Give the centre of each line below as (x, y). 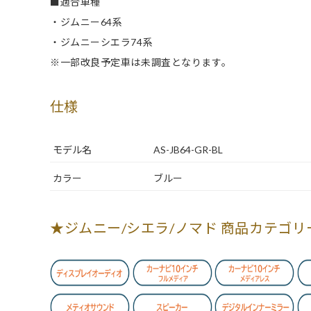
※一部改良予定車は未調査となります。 (141, 62)
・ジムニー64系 (86, 22)
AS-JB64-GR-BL (188, 150)
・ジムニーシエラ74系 (102, 42)
